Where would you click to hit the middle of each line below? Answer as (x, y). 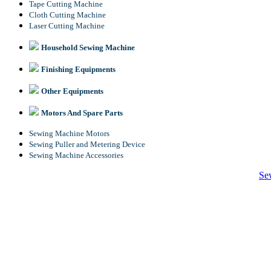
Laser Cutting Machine (67, 25)
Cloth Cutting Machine (67, 15)
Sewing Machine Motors (69, 133)
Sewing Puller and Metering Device (87, 144)
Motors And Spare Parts (82, 113)
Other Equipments (72, 91)
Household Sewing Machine (88, 47)
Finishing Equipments (78, 69)
